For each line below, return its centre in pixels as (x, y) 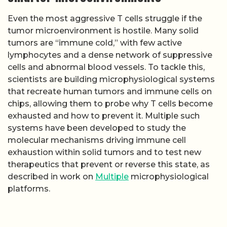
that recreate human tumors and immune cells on (110, 92)
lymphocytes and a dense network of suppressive (110, 55)
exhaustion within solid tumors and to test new (104, 153)
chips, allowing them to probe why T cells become (110, 104)
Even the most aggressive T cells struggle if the (105, 19)
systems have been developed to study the (97, 128)
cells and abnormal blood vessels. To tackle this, (106, 67)
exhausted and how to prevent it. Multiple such (104, 116)
